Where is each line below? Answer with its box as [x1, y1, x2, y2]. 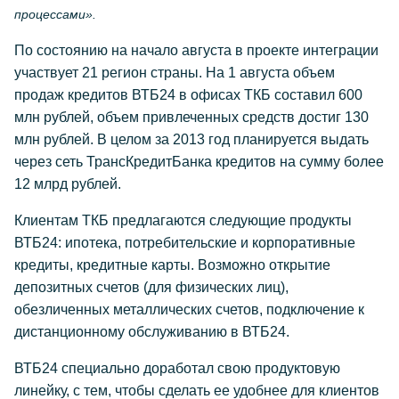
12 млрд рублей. [14, 176, 121, 191]
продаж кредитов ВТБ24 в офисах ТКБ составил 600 [14, 87, 362, 102]
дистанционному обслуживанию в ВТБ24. [14, 324, 289, 339]
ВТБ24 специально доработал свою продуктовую [14, 361, 340, 376]
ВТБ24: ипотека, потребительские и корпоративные [14, 235, 355, 250]
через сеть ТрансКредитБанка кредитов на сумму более [14, 154, 384, 169]
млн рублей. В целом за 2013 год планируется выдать [14, 132, 369, 147]
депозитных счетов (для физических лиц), [14, 280, 289, 295]
